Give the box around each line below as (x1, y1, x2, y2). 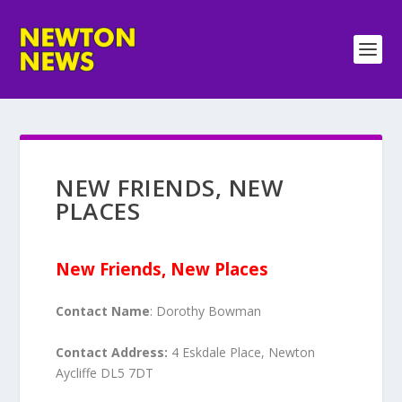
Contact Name (56, 302, 151, 320)
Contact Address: (56, 343, 169, 361)
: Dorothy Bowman (150, 302, 262, 320)
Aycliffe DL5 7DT (56, 363, 154, 381)
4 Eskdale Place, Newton (168, 343, 316, 361)
